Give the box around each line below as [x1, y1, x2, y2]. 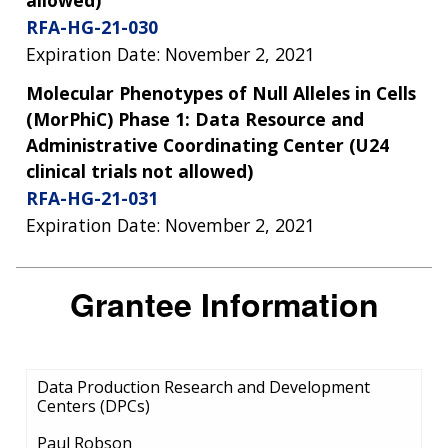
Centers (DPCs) [37, 395, 150, 418]
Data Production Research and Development [37, 376, 370, 399]
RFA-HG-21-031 [26, 185, 158, 210]
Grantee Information [69, 280, 379, 327]
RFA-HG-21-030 [26, 14, 158, 39]
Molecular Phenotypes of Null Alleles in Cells [26, 80, 416, 105]
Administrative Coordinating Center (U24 [26, 132, 389, 157]
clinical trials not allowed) [26, 158, 253, 183]
